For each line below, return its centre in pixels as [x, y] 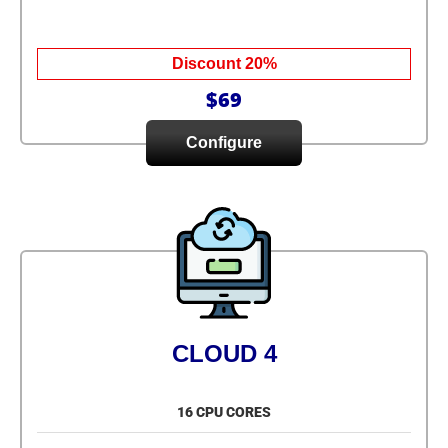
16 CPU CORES [224, 412]
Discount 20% [224, 63]
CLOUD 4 [224, 354]
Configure [224, 142]
